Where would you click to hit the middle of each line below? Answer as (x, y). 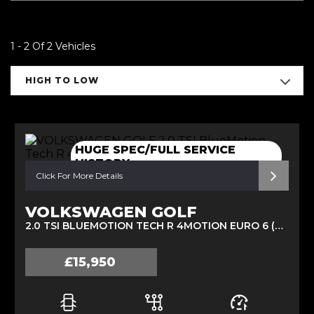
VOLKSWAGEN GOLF (111, 212)
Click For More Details (79, 176)
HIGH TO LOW (62, 80)
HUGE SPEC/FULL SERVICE (156, 150)
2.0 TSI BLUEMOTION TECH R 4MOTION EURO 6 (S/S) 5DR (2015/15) (279, 226)
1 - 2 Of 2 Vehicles (53, 46)
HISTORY (103, 163)
